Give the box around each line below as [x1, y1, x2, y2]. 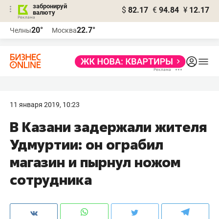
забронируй [33, 2, 67, 10]
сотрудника [10, 171, 92, 189]
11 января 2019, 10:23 [10, 101, 80, 109]
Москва [52, 26, 77, 34]
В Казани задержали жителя [10, 118, 207, 136]
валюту [33, 9, 55, 16]
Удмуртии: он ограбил [10, 135, 163, 153]
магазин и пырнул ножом [10, 153, 180, 171]
